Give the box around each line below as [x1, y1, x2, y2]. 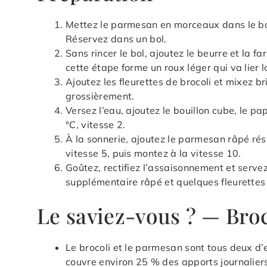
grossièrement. [66, 90, 135, 103]
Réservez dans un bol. [66, 33, 167, 45]
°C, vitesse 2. [66, 119, 126, 131]
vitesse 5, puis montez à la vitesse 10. [66, 147, 241, 160]
